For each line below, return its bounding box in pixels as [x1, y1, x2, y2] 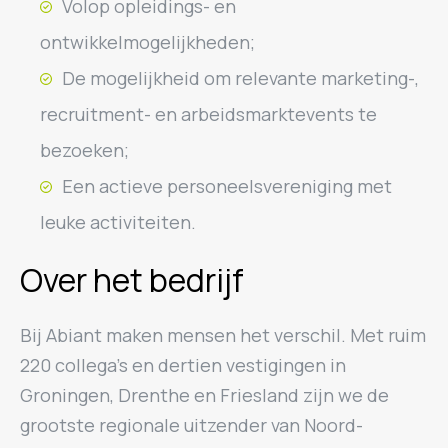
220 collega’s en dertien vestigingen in [20, 353, 346, 377]
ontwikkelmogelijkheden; [40, 30, 255, 54]
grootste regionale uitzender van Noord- [20, 413, 363, 437]
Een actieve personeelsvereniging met [62, 174, 392, 198]
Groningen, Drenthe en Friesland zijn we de [20, 383, 389, 407]
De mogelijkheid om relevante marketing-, [62, 66, 419, 90]
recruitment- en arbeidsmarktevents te [40, 102, 377, 126]
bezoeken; [40, 138, 129, 162]
